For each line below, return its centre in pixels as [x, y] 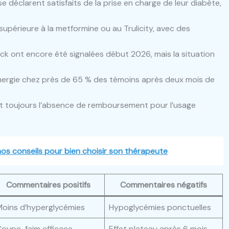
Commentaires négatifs [164, 185]
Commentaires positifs [48, 185]
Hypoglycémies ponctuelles [160, 207]
